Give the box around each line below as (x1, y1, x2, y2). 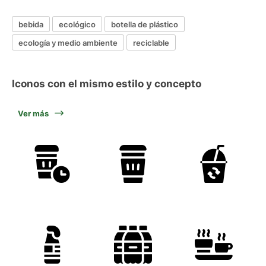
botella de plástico (111, 19, 178, 29)
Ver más (18, 109, 49, 118)
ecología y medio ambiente (18, 37, 118, 47)
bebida (18, 19, 43, 29)
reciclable (133, 37, 169, 47)
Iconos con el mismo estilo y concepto (12, 78, 201, 90)
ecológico (59, 19, 96, 29)
